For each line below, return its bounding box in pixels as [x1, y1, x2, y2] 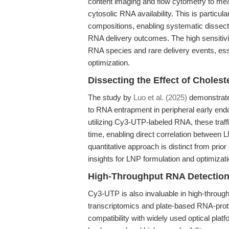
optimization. [88, 58, 130, 67]
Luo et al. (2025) [133, 93, 187, 102]
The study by [88, 93, 133, 102]
